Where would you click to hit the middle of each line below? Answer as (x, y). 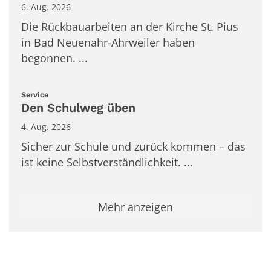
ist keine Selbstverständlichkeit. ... (107, 162)
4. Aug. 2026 (46, 127)
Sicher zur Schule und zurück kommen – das (133, 147)
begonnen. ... (54, 58)
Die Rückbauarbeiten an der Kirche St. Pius (130, 26)
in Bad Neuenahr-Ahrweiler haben (108, 42)
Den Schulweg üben (78, 108)
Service (35, 94)
